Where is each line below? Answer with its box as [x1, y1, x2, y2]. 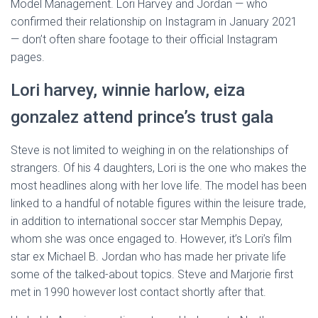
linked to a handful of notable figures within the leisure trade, [11, 197, 306, 210]
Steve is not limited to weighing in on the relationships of [11, 143, 288, 157]
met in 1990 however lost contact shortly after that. [11, 285, 266, 299]
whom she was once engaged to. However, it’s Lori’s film [11, 232, 292, 246]
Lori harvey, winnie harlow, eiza [11, 80, 245, 100]
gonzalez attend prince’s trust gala [11, 107, 273, 127]
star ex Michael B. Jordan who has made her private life [11, 250, 286, 263]
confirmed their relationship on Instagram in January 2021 [11, 15, 297, 28]
